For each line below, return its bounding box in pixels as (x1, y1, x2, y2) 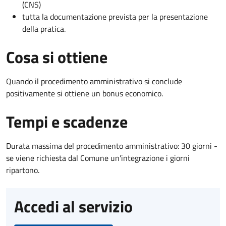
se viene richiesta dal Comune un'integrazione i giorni (6, 151, 190, 164)
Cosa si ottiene (6, 44, 107, 69)
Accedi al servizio (14, 194, 133, 218)
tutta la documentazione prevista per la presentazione (22, 10, 208, 23)
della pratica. (22, 22, 66, 35)
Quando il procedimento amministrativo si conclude (6, 75, 182, 87)
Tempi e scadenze (6, 109, 128, 134)
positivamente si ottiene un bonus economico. (6, 87, 163, 99)
